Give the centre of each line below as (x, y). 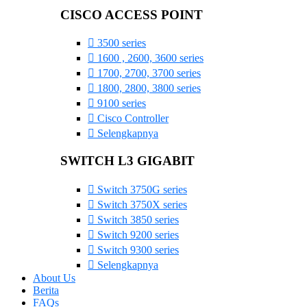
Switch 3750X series (141, 204)
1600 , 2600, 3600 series (149, 58)
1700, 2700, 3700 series (148, 73)
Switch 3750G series (141, 189)
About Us (54, 278)
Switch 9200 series (137, 234)
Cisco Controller (132, 119)
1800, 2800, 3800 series (148, 88)
